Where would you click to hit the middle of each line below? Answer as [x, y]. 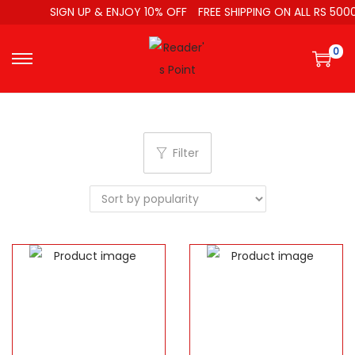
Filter [186, 153]
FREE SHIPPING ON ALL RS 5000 [273, 12]
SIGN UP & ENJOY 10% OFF [114, 12]
